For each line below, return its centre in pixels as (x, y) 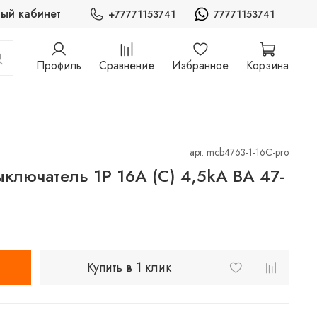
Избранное (200, 66)
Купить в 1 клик (129, 267)
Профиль (59, 66)
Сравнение (127, 66)
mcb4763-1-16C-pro (248, 152)
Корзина (267, 66)
